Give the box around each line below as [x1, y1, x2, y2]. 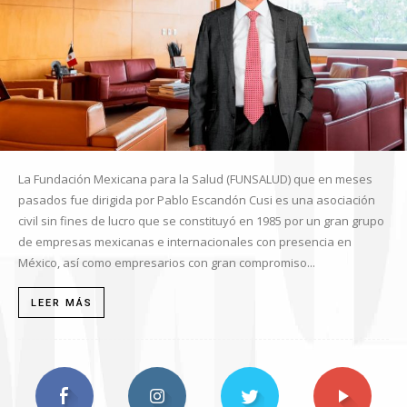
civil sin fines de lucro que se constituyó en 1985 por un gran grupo [18, 213, 384, 230]
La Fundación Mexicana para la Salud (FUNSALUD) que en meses [18, 171, 372, 188]
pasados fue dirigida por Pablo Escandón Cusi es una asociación [18, 192, 375, 209]
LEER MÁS [31, 297, 93, 310]
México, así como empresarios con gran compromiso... [18, 254, 315, 272]
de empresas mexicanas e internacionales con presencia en [18, 233, 352, 251]
